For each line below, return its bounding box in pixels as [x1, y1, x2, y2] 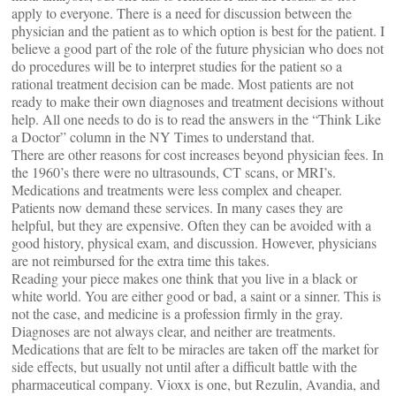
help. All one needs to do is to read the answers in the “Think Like [11, 110, 381, 128]
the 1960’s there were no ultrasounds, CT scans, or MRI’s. [11, 163, 336, 181]
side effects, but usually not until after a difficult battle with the [11, 357, 357, 376]
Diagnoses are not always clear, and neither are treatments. [11, 322, 336, 340]
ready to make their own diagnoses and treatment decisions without [11, 92, 384, 110]
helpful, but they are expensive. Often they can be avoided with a [11, 216, 371, 234]
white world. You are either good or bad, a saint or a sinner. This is [11, 286, 381, 305]
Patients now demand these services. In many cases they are [11, 198, 343, 217]
